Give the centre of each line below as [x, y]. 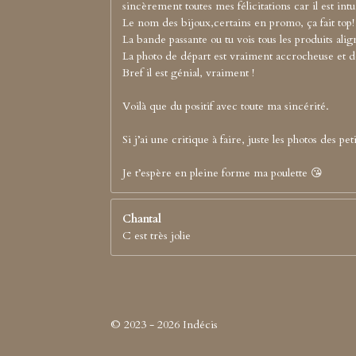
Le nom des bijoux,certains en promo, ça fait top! [238, 23]
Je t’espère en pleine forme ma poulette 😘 [222, 173]
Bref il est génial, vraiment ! [188, 73]
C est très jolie [157, 236]
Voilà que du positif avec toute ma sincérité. [226, 106]
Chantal [142, 219]
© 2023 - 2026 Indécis [164, 324]
